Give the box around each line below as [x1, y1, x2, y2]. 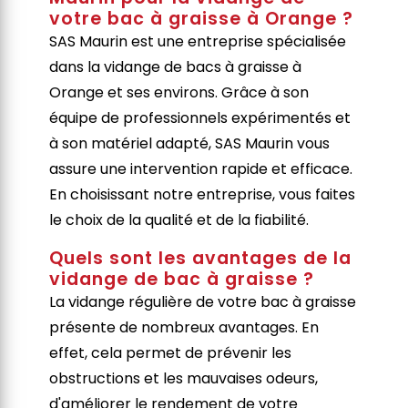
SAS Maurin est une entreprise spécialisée [49, 30, 347, 52]
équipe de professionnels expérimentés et [49, 107, 352, 128]
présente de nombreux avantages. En [49, 316, 320, 338]
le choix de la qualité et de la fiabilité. [49, 209, 310, 230]
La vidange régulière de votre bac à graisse [49, 291, 357, 312]
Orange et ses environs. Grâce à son [49, 81, 310, 103]
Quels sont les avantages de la [49, 245, 352, 270]
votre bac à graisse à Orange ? [49, 5, 354, 31]
